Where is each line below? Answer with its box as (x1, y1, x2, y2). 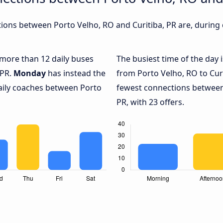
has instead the (46, 68, 106, 79)
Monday (13, 68, 46, 79)
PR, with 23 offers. (116, 97, 184, 108)
